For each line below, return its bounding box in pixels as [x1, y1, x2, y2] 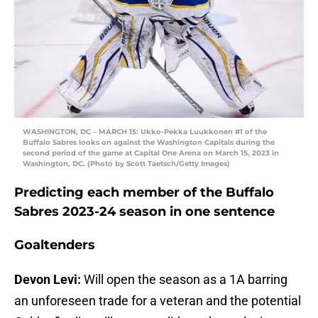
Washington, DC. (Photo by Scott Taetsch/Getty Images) [23, 159, 230, 169]
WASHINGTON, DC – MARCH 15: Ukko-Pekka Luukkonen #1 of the [23, 127, 267, 137]
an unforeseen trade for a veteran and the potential [14, 293, 301, 309]
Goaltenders [14, 237, 95, 253]
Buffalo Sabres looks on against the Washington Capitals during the [23, 138, 275, 148]
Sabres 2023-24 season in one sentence [14, 204, 275, 220]
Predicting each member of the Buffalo [14, 185, 274, 201]
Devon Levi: [14, 272, 84, 287]
